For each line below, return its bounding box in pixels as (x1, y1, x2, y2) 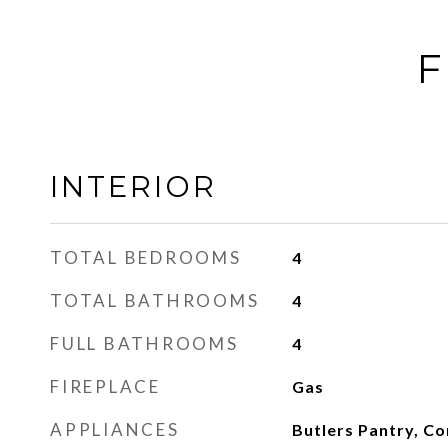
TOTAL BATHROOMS (50, 290, 260, 311)
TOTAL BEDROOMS (50, 247, 242, 268)
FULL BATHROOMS (50, 333, 239, 354)
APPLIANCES (50, 419, 180, 440)
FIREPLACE (50, 376, 161, 397)
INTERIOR (50, 169, 217, 204)
